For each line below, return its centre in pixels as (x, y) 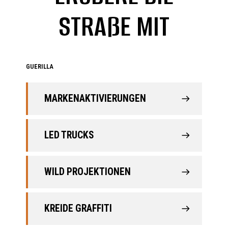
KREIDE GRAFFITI (78, 209)
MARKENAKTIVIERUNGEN (95, 99)
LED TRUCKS (69, 135)
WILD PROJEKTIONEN (87, 172)
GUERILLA (39, 66)
